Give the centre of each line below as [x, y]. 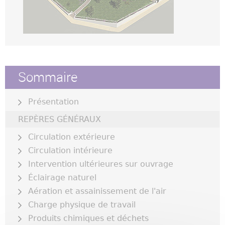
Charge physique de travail [82, 205]
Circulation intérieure [70, 151]
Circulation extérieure [72, 137]
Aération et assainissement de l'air [97, 191]
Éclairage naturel [62, 178]
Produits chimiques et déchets [88, 218]
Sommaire [48, 77]
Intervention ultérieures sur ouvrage [101, 164]
